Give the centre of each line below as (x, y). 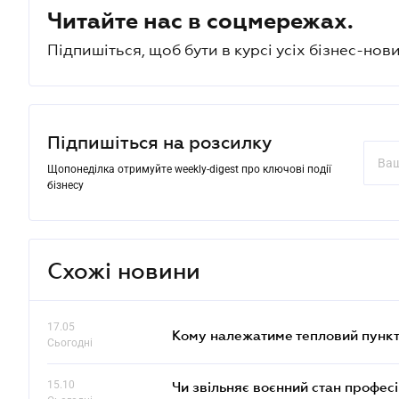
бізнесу (65, 185)
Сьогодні (70, 343)
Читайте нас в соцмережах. (200, 20)
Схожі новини (124, 270)
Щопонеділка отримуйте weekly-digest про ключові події (189, 169)
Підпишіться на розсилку (159, 142)
